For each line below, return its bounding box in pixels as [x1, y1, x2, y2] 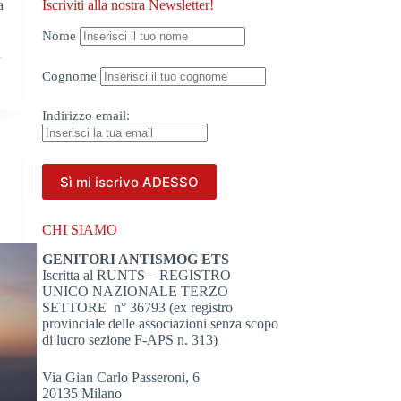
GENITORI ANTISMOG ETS [42, 251, 230, 267]
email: [96, 108, 131, 124]
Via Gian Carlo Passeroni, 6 [42, 369, 200, 385]
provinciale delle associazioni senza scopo [42, 315, 279, 331]
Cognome [42, 69, 98, 84]
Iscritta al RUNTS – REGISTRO [42, 267, 232, 283]
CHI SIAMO [42, 222, 118, 238]
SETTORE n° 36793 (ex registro [42, 299, 234, 315]
